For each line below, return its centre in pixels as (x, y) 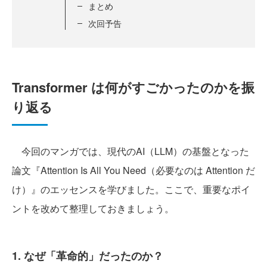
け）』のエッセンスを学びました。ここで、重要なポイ (131, 189)
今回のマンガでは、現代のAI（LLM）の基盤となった (131, 151)
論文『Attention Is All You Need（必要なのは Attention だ (133, 170)
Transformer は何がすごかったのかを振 (133, 87)
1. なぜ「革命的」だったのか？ (88, 256)
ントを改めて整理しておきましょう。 (93, 208)
